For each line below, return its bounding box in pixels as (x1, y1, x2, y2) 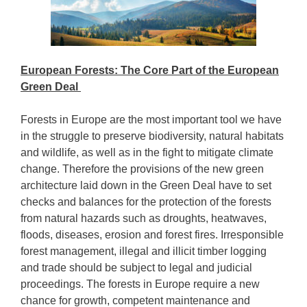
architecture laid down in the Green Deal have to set (21, 180, 271, 191)
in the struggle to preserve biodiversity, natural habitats (21, 130, 284, 142)
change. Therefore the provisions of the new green (21, 163, 264, 175)
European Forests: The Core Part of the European (21, 64, 279, 76)
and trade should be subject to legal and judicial (21, 262, 252, 273)
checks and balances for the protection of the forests (21, 196, 271, 208)
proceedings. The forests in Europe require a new (21, 278, 260, 290)
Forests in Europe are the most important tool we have (21, 114, 282, 125)
